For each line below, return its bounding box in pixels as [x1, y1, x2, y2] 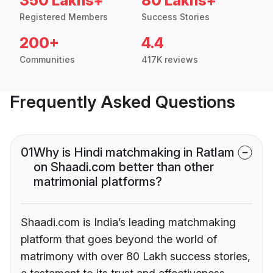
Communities [19, 54, 75, 65]
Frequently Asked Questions [10, 91, 235, 113]
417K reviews [141, 54, 198, 65]
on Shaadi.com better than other [34, 160, 214, 175]
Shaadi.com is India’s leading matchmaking [21, 216, 236, 229]
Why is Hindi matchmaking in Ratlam [34, 145, 235, 160]
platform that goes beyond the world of [21, 233, 217, 246]
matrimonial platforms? [34, 174, 162, 190]
